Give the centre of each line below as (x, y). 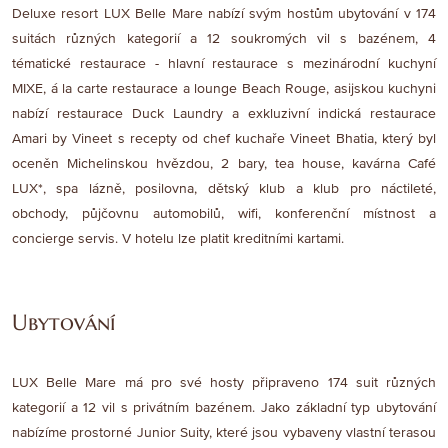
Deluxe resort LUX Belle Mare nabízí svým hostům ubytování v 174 (224, 14)
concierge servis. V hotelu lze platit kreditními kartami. (178, 239)
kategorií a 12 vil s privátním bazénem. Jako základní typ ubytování (224, 408)
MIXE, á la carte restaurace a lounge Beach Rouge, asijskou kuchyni (224, 89)
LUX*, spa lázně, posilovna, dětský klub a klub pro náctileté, (224, 189)
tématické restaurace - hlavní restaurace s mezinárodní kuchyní (224, 64)
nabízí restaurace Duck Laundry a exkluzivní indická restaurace (224, 114)
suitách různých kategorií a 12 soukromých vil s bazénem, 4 (224, 39)
